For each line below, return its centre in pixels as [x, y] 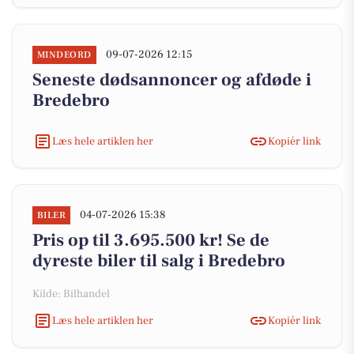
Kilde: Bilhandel [71, 294]
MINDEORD [64, 55]
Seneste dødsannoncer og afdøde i [172, 80]
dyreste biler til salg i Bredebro [159, 261]
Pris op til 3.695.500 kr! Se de [151, 240]
